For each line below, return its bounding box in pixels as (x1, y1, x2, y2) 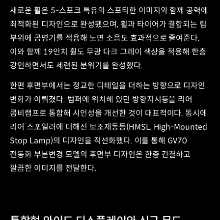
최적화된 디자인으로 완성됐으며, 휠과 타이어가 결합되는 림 (10, 19, 207, 30)
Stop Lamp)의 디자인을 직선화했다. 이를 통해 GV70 (10, 136, 188, 146)
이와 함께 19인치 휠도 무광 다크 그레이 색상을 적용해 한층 (10, 47, 207, 57)
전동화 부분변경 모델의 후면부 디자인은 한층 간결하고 (10, 149, 191, 160)
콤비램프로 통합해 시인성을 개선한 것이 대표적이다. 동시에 (10, 108, 208, 119)
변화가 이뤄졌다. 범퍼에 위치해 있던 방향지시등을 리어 (10, 94, 193, 105)
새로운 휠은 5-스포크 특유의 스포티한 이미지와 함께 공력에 (10, 5, 209, 16)
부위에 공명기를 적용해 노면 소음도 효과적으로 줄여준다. (10, 33, 200, 44)
